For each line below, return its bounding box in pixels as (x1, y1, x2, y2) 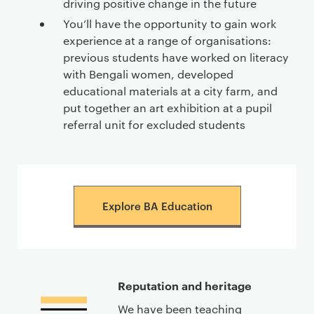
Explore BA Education (102, 198, 212, 213)
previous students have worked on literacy (63, 50, 289, 64)
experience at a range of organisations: (63, 33, 271, 48)
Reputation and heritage (117, 278, 252, 293)
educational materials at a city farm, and (63, 83, 278, 98)
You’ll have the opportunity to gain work (63, 16, 276, 31)
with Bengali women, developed (63, 67, 233, 81)
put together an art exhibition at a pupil (63, 100, 272, 115)
